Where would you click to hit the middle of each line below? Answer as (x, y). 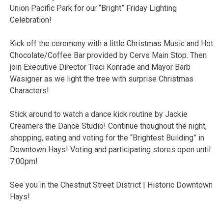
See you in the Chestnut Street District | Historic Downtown (111, 185)
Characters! (29, 90)
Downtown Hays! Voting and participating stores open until (110, 149)
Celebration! (31, 20)
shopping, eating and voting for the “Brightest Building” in (107, 137)
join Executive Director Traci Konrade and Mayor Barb (100, 67)
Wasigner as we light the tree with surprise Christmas (102, 79)
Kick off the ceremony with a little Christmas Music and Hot (111, 43)
